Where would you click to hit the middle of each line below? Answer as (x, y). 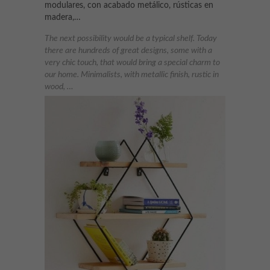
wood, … (59, 87)
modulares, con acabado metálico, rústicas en (129, 6)
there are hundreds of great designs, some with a (128, 51)
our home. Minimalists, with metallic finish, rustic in (132, 75)
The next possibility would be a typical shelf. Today (131, 39)
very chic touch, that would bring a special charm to (132, 63)
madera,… (63, 18)
